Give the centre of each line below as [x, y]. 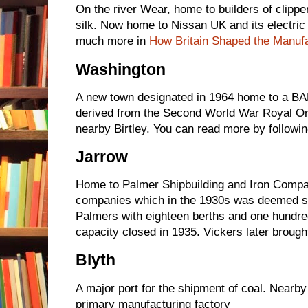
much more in [112, 41]
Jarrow [102, 156]
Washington [121, 69]
